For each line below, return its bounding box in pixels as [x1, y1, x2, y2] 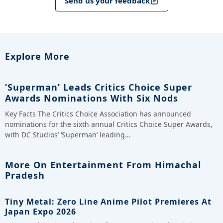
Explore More [5, 50, 70, 62]
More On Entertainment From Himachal [5, 158, 201, 171]
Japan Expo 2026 [5, 206, 76, 217]
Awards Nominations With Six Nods [5, 92, 178, 104]
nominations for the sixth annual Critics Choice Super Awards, [5, 119, 213, 129]
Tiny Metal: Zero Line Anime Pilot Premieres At [5, 196, 212, 207]
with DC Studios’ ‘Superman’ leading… [5, 129, 130, 139]
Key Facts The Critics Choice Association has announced [5, 109, 191, 118]
